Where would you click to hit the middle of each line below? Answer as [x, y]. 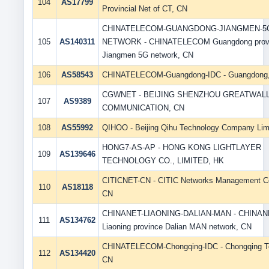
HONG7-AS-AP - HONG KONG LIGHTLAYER [181, 147]
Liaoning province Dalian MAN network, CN [177, 227]
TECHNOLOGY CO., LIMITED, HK [163, 161]
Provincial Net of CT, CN [144, 9]
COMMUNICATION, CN [143, 108]
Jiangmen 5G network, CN [147, 55]
